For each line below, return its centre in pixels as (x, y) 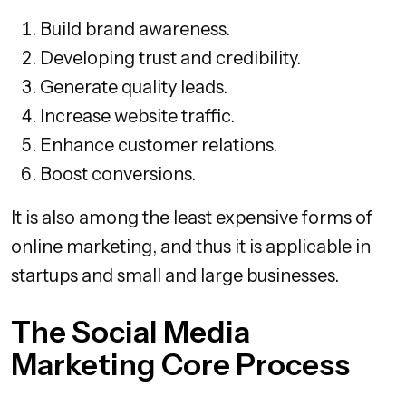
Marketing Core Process (180, 365)
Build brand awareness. (135, 29)
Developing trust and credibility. (170, 58)
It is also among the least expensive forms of (192, 218)
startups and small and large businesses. (175, 276)
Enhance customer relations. (159, 145)
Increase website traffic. (137, 116)
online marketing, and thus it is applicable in (191, 247)
